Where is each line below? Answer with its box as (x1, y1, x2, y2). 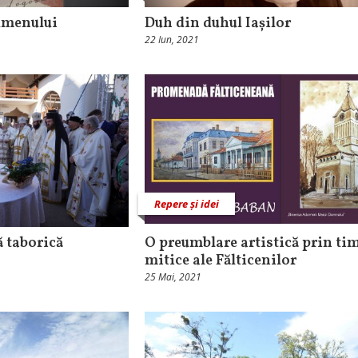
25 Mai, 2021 (145, 270, 201, 284)
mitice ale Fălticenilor (145, 251, 296, 272)
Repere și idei (154, 197, 219, 212)
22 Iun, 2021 (145, 33, 199, 46)
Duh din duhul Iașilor (145, 14, 291, 34)
